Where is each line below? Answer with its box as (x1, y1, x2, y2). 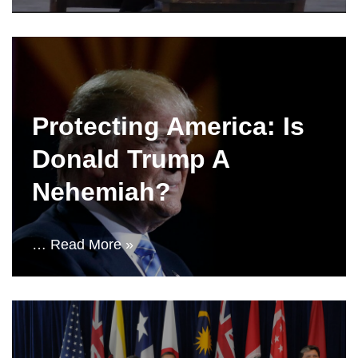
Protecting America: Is (32, 112, 304, 141)
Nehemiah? (32, 177, 171, 206)
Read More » (50, 237, 133, 253)
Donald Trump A (32, 145, 229, 173)
